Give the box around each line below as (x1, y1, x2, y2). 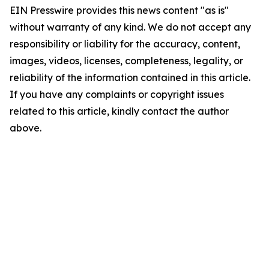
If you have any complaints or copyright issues (10, 88, 224, 100)
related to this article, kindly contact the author (10, 105, 229, 117)
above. (10, 122, 41, 134)
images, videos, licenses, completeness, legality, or (10, 55, 243, 67)
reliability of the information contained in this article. (10, 71, 250, 83)
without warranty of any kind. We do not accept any (10, 21, 251, 33)
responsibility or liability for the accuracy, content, (10, 38, 240, 50)
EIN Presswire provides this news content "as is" (10, 4, 229, 16)
